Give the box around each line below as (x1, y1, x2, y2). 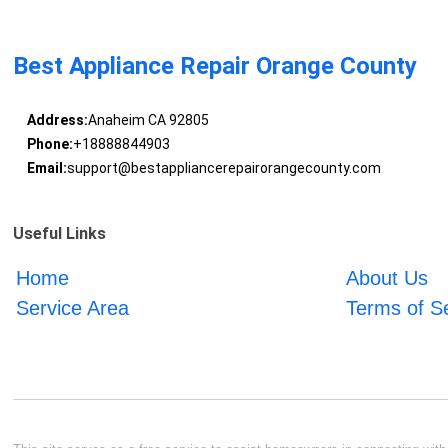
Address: (26, 112, 88, 129)
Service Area (16, 296, 130, 319)
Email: (26, 160, 67, 177)
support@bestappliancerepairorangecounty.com (66, 160, 381, 177)
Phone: (26, 136, 73, 153)
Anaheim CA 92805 (87, 112, 209, 129)
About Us (345, 266, 428, 289)
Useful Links (13, 223, 107, 243)
